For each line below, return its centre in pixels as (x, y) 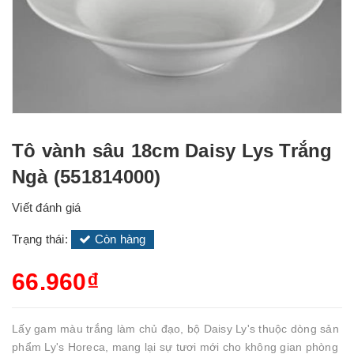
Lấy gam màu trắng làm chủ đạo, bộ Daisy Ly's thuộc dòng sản (175, 329)
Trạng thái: (41, 239)
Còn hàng (119, 239)
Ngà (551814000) (87, 177)
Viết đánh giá (47, 207)
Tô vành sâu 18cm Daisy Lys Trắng (172, 151)
